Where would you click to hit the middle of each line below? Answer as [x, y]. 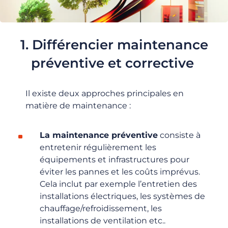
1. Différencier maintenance [114, 45]
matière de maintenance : [78, 105]
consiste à [179, 135]
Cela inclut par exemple [89, 184]
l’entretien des [167, 184]
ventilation [126, 221]
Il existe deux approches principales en [105, 93]
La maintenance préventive [98, 135]
